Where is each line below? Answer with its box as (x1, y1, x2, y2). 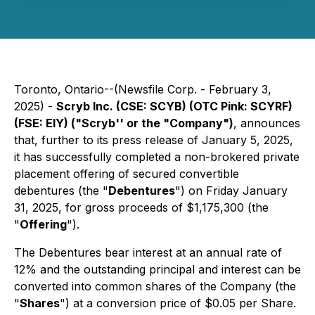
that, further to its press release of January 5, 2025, (14, 133, 293, 147)
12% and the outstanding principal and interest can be (14, 262, 301, 276)
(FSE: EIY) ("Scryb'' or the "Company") (14, 116, 233, 130)
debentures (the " (14, 184, 108, 198)
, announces (233, 116, 300, 130)
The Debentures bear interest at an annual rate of (14, 245, 282, 259)
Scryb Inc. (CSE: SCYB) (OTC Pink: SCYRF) (56, 99, 292, 113)
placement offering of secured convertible (14, 167, 239, 181)
